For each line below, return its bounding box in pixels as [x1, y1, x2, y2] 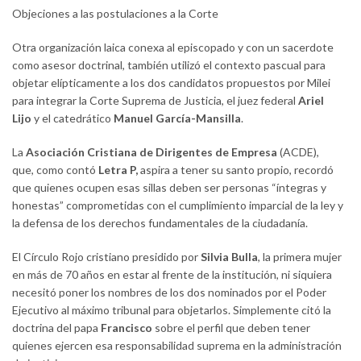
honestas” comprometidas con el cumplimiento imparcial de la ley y [12, 198, 343, 213]
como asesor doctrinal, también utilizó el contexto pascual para [12, 58, 326, 73]
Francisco [101, 321, 152, 335]
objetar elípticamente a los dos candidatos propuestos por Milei [12, 76, 330, 90]
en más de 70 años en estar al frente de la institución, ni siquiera [12, 268, 332, 282]
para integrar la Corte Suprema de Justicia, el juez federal [12, 93, 298, 108]
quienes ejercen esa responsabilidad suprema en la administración [12, 338, 342, 353]
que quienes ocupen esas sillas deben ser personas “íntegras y [12, 180, 326, 195]
